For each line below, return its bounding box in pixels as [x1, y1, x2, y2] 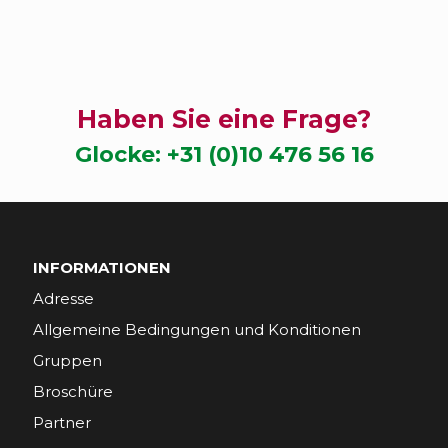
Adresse [33, 289, 94, 308]
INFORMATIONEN [33, 258, 171, 277]
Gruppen [33, 351, 102, 370]
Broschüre [33, 382, 113, 401]
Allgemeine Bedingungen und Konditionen [33, 320, 361, 339]
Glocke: [74, 141, 167, 168]
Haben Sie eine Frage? [77, 104, 371, 134]
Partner [33, 413, 91, 432]
